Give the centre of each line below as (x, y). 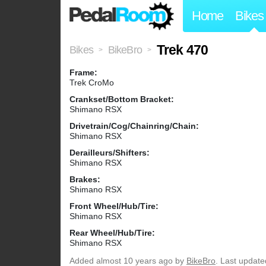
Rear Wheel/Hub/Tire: (112, 233)
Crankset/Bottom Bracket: (122, 99)
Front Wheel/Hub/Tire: (114, 206)
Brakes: (85, 180)
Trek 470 (182, 50)
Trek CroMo (92, 83)
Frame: (83, 73)
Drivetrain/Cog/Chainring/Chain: (134, 126)
